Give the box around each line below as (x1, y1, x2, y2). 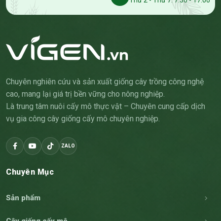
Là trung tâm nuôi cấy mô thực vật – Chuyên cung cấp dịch (6, 102, 205, 111)
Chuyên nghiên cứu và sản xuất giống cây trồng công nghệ (6, 77, 204, 87)
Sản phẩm (6, 193, 40, 203)
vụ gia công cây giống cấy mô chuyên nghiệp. (6, 114, 160, 124)
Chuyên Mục (6, 167, 54, 177)
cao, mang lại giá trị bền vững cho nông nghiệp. (6, 89, 165, 99)
